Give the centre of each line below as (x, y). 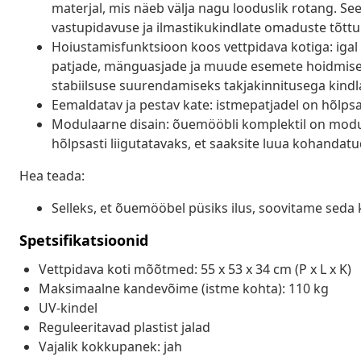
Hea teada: (52, 175)
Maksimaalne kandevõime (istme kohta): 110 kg (184, 288)
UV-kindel (68, 307)
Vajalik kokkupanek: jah (110, 346)
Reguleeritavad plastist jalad (124, 327)
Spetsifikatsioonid (84, 240)
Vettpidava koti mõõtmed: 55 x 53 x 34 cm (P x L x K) (195, 269)
